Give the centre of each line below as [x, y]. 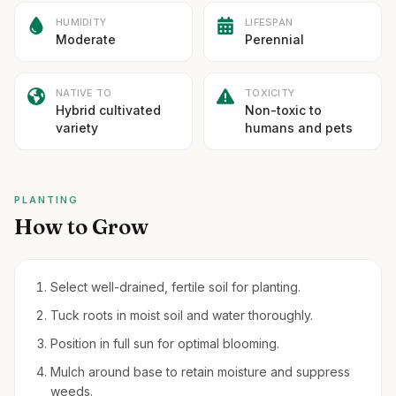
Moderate [86, 39]
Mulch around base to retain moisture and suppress [200, 372]
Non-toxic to [283, 110]
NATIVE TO [84, 93]
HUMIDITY [81, 22]
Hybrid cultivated [108, 110]
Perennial [274, 39]
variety [77, 128]
